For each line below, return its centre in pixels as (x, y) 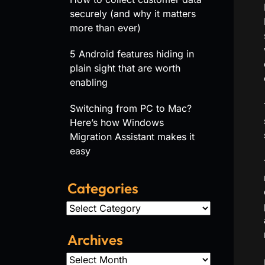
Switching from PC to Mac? (131, 108)
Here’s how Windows (117, 122)
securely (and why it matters (133, 14)
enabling (89, 82)
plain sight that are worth (125, 68)
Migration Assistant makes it (132, 137)
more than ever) (105, 28)
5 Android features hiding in (132, 54)
